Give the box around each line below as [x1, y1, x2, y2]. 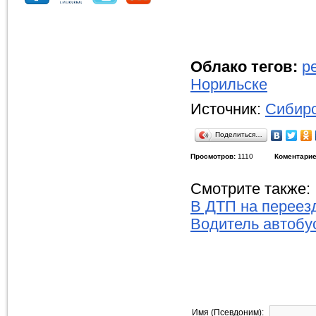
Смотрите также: [190, 181, 310, 197]
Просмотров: [190, 152, 236, 160]
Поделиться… [215, 130, 262, 138]
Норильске [190, 76, 267, 93]
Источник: [190, 101, 265, 118]
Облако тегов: [190, 59, 298, 75]
